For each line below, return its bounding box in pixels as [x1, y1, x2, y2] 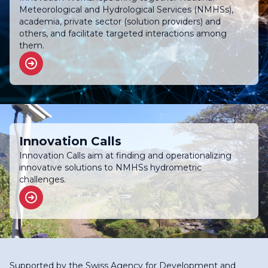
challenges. [19, 174, 66, 185]
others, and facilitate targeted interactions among [19, 28, 227, 39]
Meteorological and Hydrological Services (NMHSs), [19, 4, 233, 15]
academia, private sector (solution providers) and [19, 16, 221, 27]
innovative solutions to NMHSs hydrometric [19, 162, 202, 173]
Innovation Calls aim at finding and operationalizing [19, 150, 232, 161]
